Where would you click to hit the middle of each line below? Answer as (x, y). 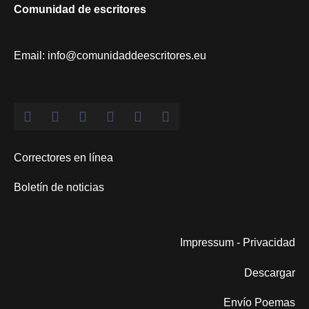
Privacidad (269, 243)
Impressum (207, 243)
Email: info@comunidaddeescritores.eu (110, 56)
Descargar (270, 272)
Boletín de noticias (59, 188)
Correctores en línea (63, 158)
